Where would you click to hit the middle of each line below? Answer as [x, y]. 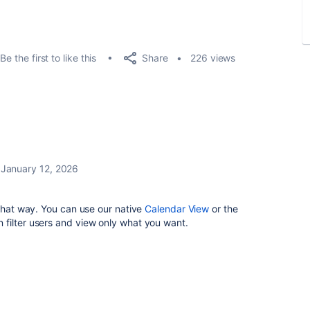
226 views [213, 58]
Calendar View [177, 209]
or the [224, 209]
